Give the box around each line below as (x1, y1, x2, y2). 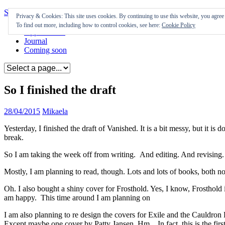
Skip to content (4, 8, 52, 17)
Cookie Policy (162, 22, 195, 29)
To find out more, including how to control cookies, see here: (16, 22, 162, 29)
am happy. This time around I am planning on (4, 193, 150, 202)
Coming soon (24, 46, 67, 55)
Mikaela (42, 107, 68, 116)
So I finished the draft (4, 83, 116, 97)
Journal (24, 37, 47, 46)
